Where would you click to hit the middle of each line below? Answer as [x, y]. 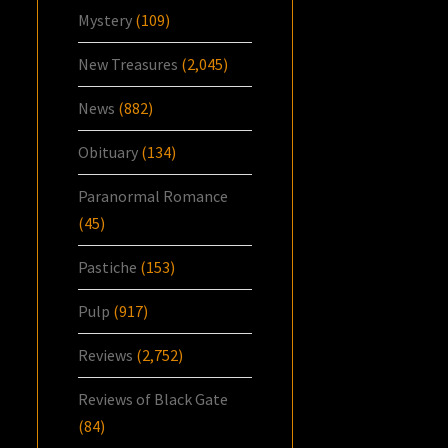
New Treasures [128, 64]
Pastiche [108, 267]
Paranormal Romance [153, 196]
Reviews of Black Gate [153, 399]
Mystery [105, 20]
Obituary [108, 152]
